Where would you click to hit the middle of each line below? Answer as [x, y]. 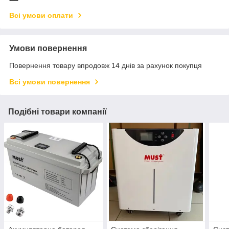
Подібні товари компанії [58, 111]
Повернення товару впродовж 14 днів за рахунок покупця [106, 65]
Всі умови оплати [41, 15]
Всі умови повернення [50, 82]
